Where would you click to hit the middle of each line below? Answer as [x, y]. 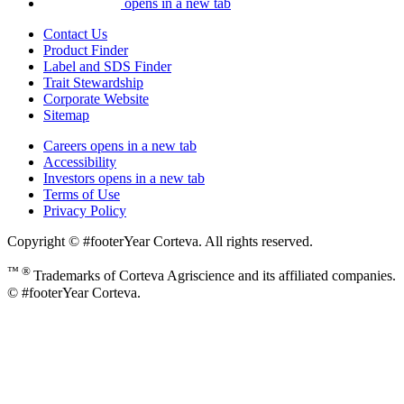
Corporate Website [96, 99]
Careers [65, 146]
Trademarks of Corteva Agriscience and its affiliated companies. [215, 276]
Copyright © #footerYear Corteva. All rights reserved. [160, 242]
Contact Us [75, 34]
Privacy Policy [85, 211]
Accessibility [80, 162]
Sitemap [66, 115]
